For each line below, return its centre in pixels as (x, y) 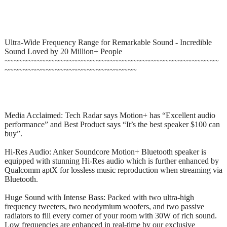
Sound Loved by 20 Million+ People (63, 51)
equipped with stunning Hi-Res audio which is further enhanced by (112, 161)
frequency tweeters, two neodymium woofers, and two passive (104, 206)
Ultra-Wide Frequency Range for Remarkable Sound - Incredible (108, 42)
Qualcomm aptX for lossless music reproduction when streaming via (113, 170)
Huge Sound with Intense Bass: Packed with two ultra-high (99, 197)
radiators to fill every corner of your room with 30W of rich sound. (111, 215)
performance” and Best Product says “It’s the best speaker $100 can (112, 124)
